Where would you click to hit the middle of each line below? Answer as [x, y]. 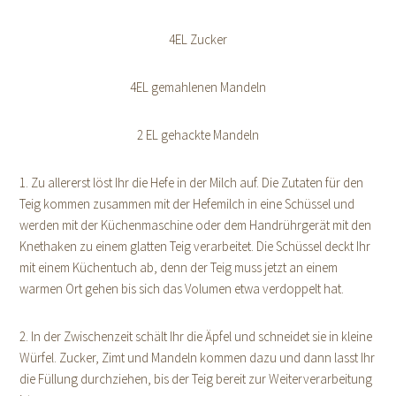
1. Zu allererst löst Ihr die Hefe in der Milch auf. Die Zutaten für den [192, 183]
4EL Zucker [198, 40]
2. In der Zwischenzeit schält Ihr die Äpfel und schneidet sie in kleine [196, 337]
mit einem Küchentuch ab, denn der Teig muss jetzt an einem [179, 268]
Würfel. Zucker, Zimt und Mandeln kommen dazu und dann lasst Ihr [198, 358]
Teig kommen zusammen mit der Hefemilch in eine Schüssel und [187, 204]
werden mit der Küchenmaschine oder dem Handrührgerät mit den [196, 225]
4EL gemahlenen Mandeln [198, 88]
